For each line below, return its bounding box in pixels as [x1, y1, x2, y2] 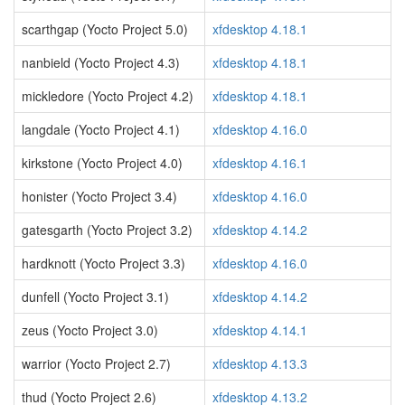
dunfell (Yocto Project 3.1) [22, 287, 169, 306]
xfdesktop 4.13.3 [212, 354, 307, 372]
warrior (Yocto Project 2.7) [22, 354, 171, 372]
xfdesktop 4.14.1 [212, 321, 307, 339]
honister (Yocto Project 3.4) [22, 187, 177, 205]
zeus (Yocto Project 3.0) [22, 321, 158, 339]
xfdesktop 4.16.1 [212, 154, 307, 172]
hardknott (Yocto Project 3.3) [22, 254, 185, 272]
